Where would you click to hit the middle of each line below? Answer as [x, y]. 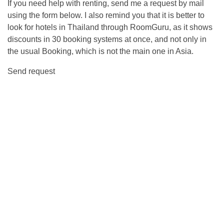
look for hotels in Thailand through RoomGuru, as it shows [110, 27]
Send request [31, 71]
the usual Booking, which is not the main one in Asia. [100, 51]
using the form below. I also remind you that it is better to [106, 15]
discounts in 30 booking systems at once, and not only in [107, 39]
